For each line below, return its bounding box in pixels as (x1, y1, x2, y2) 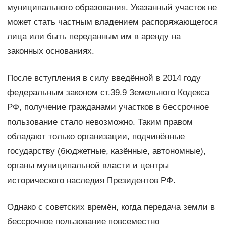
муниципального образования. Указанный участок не (7, 2, 217, 12)
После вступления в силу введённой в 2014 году (7, 73, 201, 83)
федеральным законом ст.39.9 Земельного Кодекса (7, 87, 209, 97)
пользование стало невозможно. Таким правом (7, 117, 193, 127)
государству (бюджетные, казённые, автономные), (7, 146, 206, 156)
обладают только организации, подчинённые (7, 131, 185, 141)
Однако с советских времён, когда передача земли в (7, 202, 215, 212)
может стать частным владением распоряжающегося (7, 17, 218, 27)
